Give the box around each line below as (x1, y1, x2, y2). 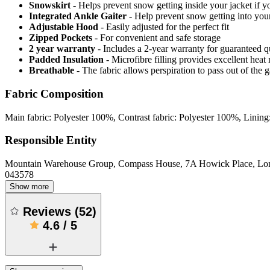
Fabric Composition (5, 87, 104, 100)
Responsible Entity (5, 134, 97, 147)
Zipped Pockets (29, 33, 92, 43)
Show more (10, 182, 49, 192)
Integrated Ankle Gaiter (29, 11, 127, 22)
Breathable (29, 65, 74, 76)
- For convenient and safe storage (95, 33, 221, 43)
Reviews (23, 204, 75, 218)
